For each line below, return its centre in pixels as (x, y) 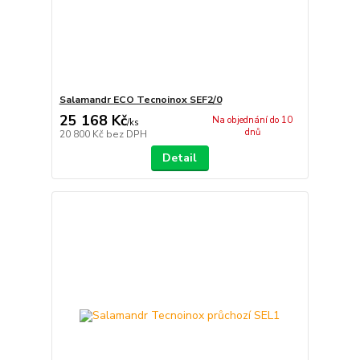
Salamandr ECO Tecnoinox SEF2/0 (140, 100)
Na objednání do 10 (253, 121)
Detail (180, 157)
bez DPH (126, 134)
